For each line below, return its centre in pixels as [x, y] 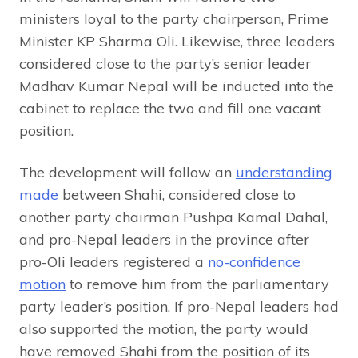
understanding [284, 173]
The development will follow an [127, 173]
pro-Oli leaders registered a [113, 262]
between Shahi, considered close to [177, 195]
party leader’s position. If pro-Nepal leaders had [179, 307]
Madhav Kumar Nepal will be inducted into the [177, 86]
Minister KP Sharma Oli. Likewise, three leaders [177, 42]
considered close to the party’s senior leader [165, 64]
